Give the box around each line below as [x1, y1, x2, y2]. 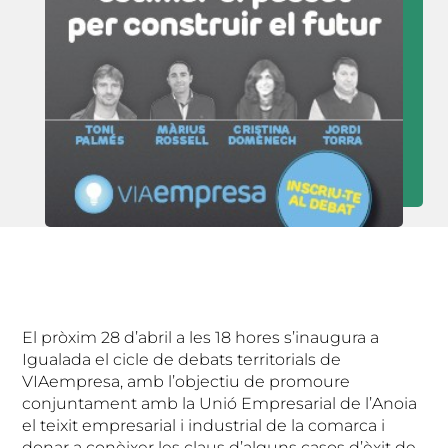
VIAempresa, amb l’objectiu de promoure [22, 371, 351, 391]
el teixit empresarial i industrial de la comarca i [22, 415, 386, 435]
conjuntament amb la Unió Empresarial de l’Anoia [22, 393, 418, 413]
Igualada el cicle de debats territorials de [22, 349, 342, 369]
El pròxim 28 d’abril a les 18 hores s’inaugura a [22, 327, 380, 347]
